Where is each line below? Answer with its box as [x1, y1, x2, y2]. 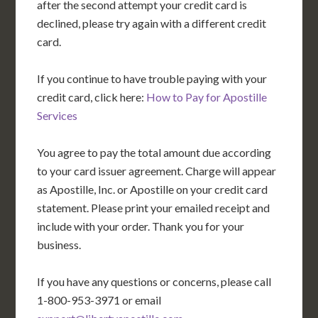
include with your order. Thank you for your [37, 219, 245, 233]
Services [37, 109, 78, 122]
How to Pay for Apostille [146, 90, 268, 104]
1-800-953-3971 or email [37, 293, 162, 307]
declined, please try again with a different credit [37, 16, 267, 30]
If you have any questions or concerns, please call [37, 275, 272, 288]
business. [37, 238, 82, 251]
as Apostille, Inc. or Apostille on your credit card [37, 182, 268, 196]
